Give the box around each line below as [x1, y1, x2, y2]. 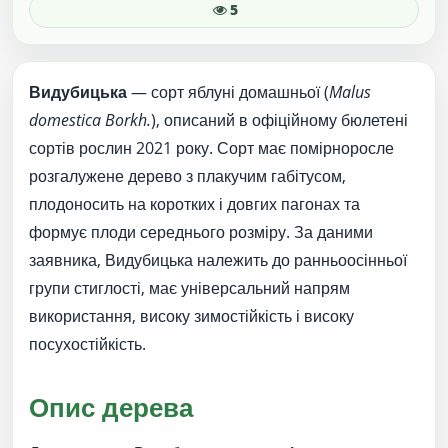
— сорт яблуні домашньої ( [127, 80, 329, 103]
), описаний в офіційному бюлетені [151, 108, 408, 131]
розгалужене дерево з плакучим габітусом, [29, 164, 346, 187]
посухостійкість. [29, 332, 146, 355]
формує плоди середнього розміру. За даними [29, 220, 373, 243]
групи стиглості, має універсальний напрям [29, 276, 350, 299]
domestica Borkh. [29, 108, 151, 131]
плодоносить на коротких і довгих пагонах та [29, 192, 360, 215]
